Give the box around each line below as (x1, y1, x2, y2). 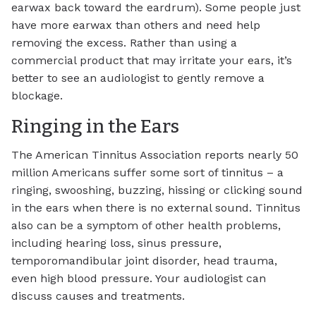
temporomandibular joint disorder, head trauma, (11, 253, 277, 267)
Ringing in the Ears (11, 115, 179, 138)
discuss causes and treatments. (11, 288, 185, 303)
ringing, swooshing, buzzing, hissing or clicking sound (11, 183, 303, 197)
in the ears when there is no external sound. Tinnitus (11, 200, 300, 214)
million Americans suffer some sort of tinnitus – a (11, 165, 284, 179)
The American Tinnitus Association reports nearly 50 (11, 147, 298, 162)
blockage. (11, 89, 63, 103)
